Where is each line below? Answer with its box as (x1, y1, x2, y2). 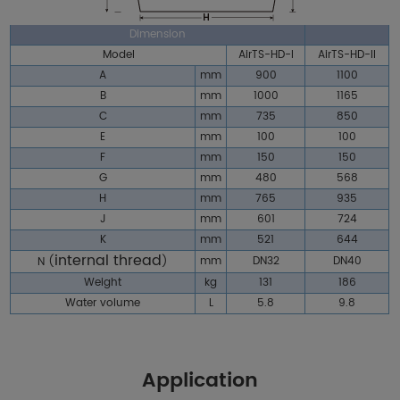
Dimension (129, 26, 187, 44)
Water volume (65, 295, 141, 312)
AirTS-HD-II (318, 46, 377, 64)
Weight (84, 274, 122, 292)
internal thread (54, 249, 162, 273)
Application (142, 364, 258, 398)
